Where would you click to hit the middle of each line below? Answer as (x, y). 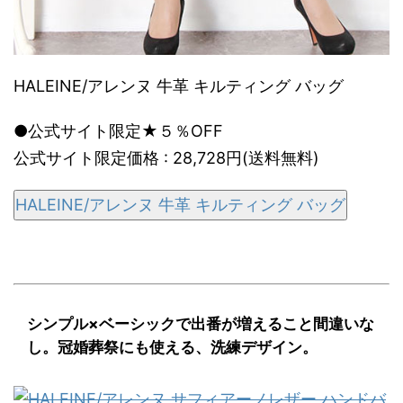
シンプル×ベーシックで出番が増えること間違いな (201, 324)
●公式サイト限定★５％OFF (118, 131)
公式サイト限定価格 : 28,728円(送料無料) (166, 158)
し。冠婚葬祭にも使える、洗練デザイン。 (172, 348)
